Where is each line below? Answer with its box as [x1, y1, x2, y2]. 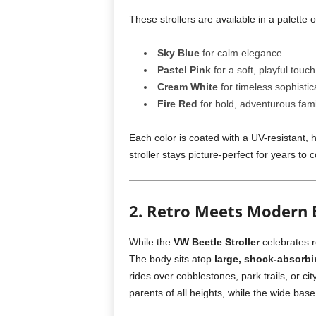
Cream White [157, 81, 218, 92]
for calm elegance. [199, 47, 285, 59]
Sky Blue [157, 47, 200, 59]
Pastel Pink [157, 64, 211, 75]
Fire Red [157, 98, 197, 109]
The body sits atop [128, 253, 214, 265]
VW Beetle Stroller [173, 236, 260, 248]
